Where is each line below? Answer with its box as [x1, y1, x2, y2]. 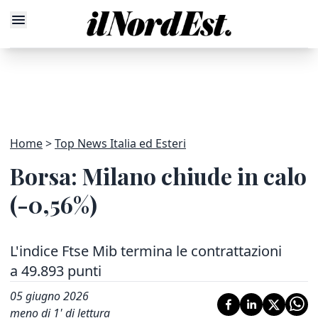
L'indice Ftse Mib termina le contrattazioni [10, 241, 282, 261]
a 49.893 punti [10, 261, 102, 280]
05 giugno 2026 [10, 288, 89, 304]
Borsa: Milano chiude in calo [10, 160, 307, 191]
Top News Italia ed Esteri [55, 136, 186, 151]
